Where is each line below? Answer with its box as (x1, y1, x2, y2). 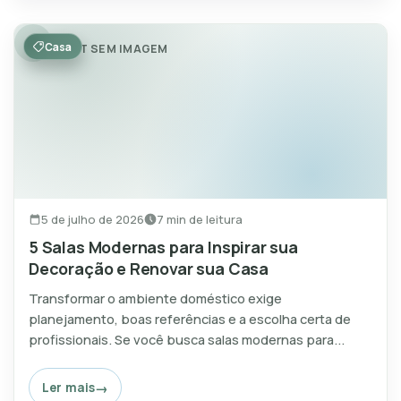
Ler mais (42, 379, 96, 396)
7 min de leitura (157, 210, 243, 227)
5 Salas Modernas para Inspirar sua (29, 236, 298, 258)
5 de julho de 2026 (41, 210, 144, 227)
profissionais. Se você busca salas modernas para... (29, 330, 345, 348)
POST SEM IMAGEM (55, 40, 168, 56)
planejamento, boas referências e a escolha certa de (29, 310, 351, 328)
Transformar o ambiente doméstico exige (29, 289, 282, 307)
